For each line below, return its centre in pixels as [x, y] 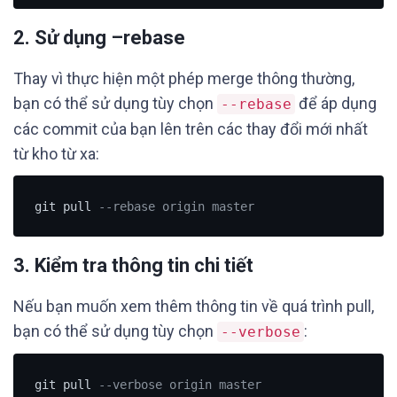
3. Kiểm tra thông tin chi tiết [133, 265]
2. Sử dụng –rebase [99, 38]
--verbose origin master [179, 384]
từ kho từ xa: [56, 154]
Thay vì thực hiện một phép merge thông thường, [184, 78]
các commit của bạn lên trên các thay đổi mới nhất [191, 129]
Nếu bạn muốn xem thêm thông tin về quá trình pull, [194, 306]
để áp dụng [336, 103]
